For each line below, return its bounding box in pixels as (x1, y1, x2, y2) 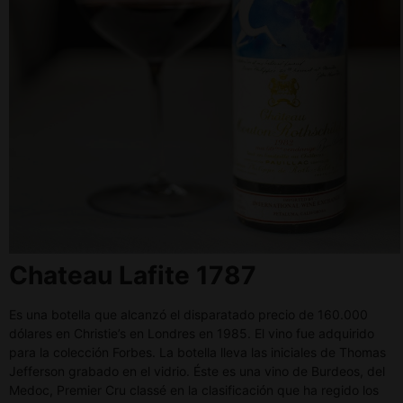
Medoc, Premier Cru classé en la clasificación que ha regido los (9, 382, 379, 399)
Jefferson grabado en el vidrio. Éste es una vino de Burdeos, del (9, 363, 385, 380)
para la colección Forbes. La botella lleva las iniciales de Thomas (9, 345, 386, 361)
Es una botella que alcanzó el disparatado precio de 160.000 (9, 307, 368, 323)
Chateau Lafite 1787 (9, 260, 256, 291)
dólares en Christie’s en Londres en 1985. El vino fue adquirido (9, 326, 374, 342)
